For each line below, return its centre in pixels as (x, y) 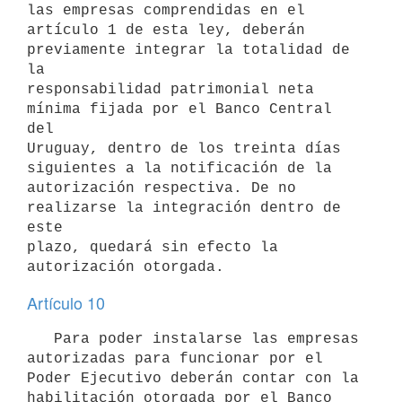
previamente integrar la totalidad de (188, 50)
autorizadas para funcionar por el (175, 358)
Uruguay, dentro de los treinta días (184, 149)
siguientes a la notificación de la (179, 168)
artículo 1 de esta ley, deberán (166, 30)
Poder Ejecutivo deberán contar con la (193, 378)
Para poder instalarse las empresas (40, 339)
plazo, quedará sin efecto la (153, 247)
